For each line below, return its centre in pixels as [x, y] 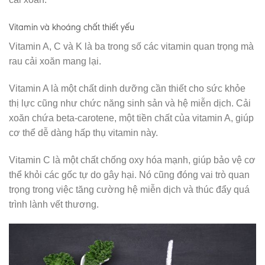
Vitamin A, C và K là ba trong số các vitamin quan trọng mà [131, 46]
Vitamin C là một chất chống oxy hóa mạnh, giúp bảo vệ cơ [132, 160]
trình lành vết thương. [54, 204]
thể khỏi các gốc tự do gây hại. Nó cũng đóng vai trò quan [129, 174]
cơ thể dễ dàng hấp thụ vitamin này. [83, 132]
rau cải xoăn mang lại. [55, 61]
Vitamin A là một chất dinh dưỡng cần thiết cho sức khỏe [127, 88]
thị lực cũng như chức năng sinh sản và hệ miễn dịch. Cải [130, 103]
